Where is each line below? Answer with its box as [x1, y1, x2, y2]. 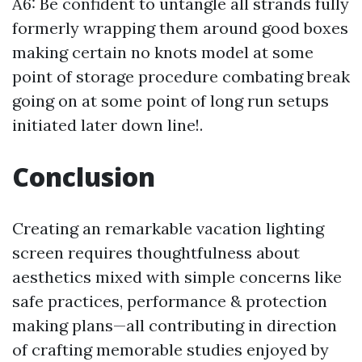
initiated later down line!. [12, 115, 203, 136]
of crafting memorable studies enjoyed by [12, 339, 329, 360]
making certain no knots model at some [12, 42, 314, 63]
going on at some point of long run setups [12, 90, 329, 112]
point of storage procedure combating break [12, 66, 350, 87]
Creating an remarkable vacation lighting [12, 218, 324, 239]
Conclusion [12, 159, 155, 195]
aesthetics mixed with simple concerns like [12, 267, 342, 288]
